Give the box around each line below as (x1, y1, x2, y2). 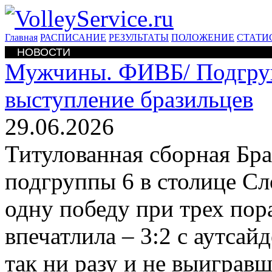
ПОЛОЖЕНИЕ (171, 32, 234, 42)
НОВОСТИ (17, 46, 70, 58)
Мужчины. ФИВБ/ (5, 59, 196, 85)
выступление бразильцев (5, 86, 253, 112)
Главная (5, 32, 38, 42)
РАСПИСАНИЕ (40, 32, 106, 42)
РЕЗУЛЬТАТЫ (109, 32, 169, 42)
